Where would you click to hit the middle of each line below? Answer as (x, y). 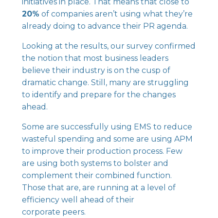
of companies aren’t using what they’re (116, 14)
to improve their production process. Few (102, 151)
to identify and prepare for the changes (99, 95)
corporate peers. (54, 212)
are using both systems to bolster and (95, 163)
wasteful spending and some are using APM (107, 139)
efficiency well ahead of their (78, 200)
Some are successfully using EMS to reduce (107, 127)
